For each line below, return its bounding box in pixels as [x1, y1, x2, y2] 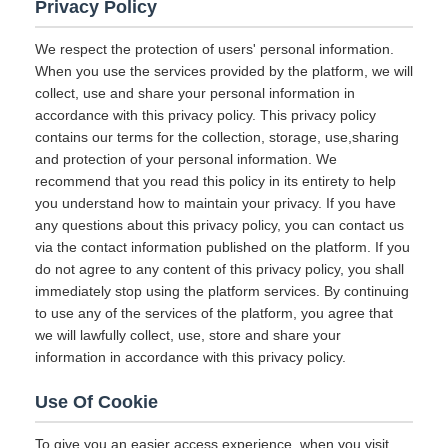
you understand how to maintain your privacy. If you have [35, 195, 396, 211]
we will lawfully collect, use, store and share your [35, 327, 341, 343]
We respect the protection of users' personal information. [35, 41, 394, 57]
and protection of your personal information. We [35, 151, 337, 167]
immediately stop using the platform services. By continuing [35, 283, 409, 299]
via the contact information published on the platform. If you [35, 239, 410, 255]
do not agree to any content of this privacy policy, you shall [35, 261, 404, 277]
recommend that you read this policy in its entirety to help [35, 173, 396, 189]
